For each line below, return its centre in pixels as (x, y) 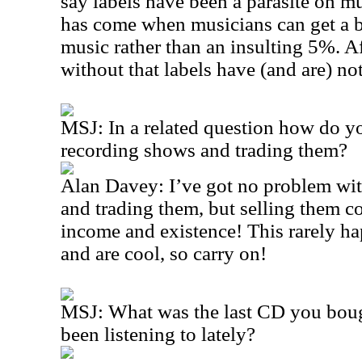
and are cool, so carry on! (164, 253)
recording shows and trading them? (204, 150)
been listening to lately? (158, 334)
